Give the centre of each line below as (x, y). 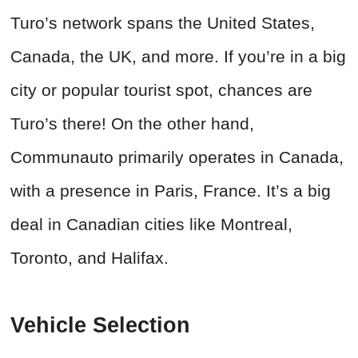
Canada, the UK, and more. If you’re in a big (178, 57)
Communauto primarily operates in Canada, (177, 157)
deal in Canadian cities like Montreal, (151, 225)
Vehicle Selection (100, 326)
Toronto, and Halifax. (89, 258)
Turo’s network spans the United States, (163, 23)
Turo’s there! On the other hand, (132, 124)
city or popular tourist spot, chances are (161, 90)
